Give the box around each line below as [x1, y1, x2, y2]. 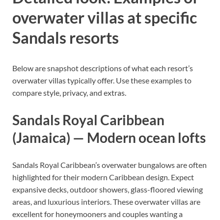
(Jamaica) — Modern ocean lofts [12, 129, 206, 146]
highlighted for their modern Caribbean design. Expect [12, 172, 194, 182]
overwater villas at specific [12, 7, 197, 27]
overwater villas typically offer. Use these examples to [12, 75, 192, 85]
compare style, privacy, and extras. [12, 87, 126, 97]
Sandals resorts [12, 27, 119, 47]
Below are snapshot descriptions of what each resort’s [12, 63, 193, 73]
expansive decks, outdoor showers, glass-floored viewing [12, 185, 203, 194]
